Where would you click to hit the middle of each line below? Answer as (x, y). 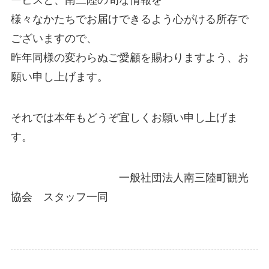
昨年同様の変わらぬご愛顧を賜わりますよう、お (129, 57)
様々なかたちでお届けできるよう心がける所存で (129, 19)
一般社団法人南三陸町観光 (129, 177)
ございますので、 (54, 38)
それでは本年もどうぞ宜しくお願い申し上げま (124, 117)
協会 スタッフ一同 (59, 197)
